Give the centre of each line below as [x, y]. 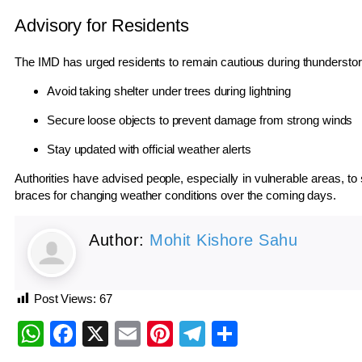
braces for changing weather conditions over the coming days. [175, 195]
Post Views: [65, 298]
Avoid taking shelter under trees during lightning [169, 90]
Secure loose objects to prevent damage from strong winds [200, 120]
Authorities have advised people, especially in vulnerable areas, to [187, 178]
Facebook [133, 334]
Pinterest [224, 334]
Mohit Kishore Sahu [223, 240]
